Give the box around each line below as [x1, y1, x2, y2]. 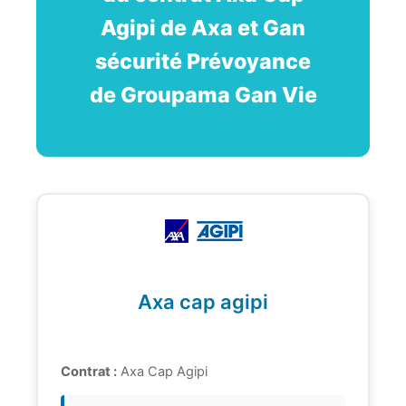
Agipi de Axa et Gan [101, 14, 305, 42]
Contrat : [61, 362, 117, 380]
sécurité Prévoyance [95, 48, 311, 75]
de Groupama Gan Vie [89, 82, 317, 109]
